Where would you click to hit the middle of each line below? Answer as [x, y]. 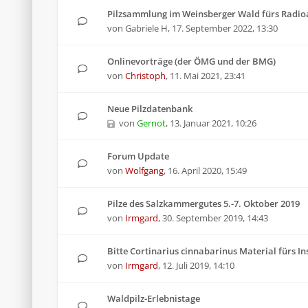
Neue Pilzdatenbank [150, 109]
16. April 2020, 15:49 [207, 170]
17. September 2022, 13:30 [225, 28]
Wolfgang [144, 170]
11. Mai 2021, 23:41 [208, 76]
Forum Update [138, 156]
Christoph [145, 76]
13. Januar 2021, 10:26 [213, 123]
